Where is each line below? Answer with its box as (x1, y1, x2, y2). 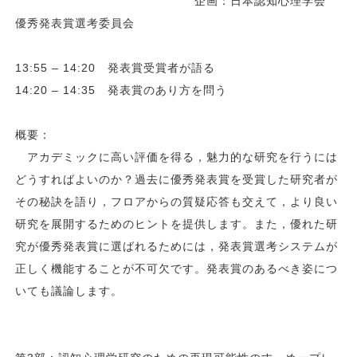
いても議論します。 (15, 284, 124, 297)
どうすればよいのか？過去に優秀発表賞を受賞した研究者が (15, 172, 339, 186)
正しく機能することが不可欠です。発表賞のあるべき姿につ (15, 261, 339, 275)
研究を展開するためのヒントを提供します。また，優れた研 (15, 217, 339, 230)
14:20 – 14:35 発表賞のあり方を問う (15, 83, 228, 96)
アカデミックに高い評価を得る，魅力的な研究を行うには (15, 150, 339, 163)
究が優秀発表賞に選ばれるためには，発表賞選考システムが (15, 239, 339, 253)
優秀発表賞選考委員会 (15, 16, 135, 29)
